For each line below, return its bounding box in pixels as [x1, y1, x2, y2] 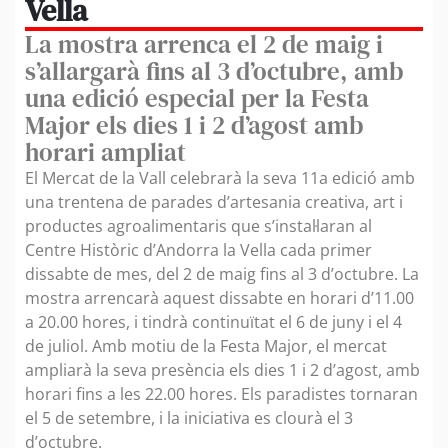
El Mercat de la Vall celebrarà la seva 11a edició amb [25, 166, 415, 189]
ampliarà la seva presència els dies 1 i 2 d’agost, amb [25, 358, 420, 381]
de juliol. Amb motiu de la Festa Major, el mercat [25, 334, 387, 357]
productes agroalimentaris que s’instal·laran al [25, 214, 372, 237]
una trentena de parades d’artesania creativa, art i [25, 190, 403, 213]
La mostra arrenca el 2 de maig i [25, 26, 383, 61]
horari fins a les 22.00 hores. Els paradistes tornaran [25, 382, 418, 405]
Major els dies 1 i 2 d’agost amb [25, 107, 363, 142]
